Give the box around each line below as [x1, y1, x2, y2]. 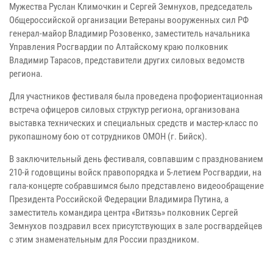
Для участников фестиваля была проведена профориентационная [9, 91, 263, 102]
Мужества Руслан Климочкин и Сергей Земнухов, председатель [9, 1, 252, 13]
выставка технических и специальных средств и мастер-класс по [9, 118, 258, 129]
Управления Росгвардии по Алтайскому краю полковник [9, 41, 228, 53]
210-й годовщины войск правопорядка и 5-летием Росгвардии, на [9, 167, 261, 179]
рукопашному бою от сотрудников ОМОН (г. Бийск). [9, 131, 207, 143]
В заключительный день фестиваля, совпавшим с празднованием [9, 154, 263, 165]
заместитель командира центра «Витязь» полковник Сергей [9, 207, 238, 219]
